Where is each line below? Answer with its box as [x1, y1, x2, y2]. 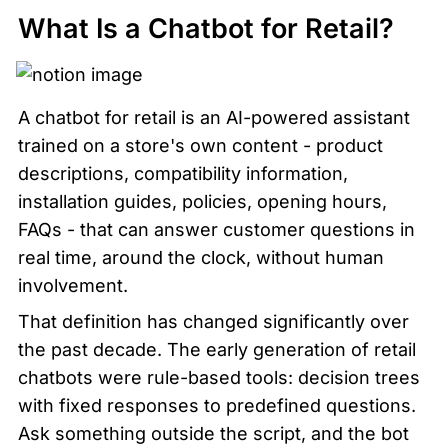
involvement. [18, 274, 128, 296]
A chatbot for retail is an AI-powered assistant [18, 106, 410, 128]
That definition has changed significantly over [18, 310, 409, 332]
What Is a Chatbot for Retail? [18, 11, 394, 45]
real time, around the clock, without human [18, 246, 384, 268]
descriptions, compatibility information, [18, 162, 348, 184]
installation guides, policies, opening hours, [18, 190, 387, 212]
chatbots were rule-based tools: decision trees [18, 366, 420, 388]
